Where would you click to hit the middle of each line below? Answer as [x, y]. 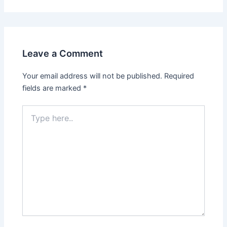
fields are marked [53, 88]
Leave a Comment [63, 53]
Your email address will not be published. [92, 76]
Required [179, 76]
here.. [31, 120]
